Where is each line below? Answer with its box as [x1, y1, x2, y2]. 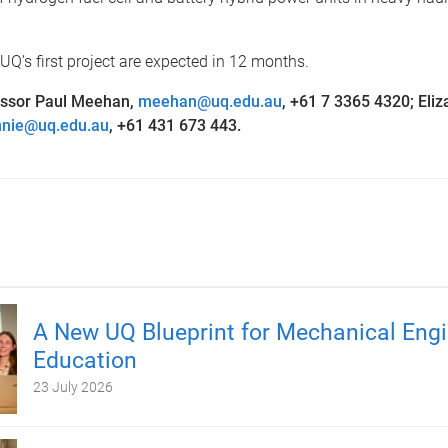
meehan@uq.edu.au [137, 91, 282, 111]
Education [32, 346, 137, 374]
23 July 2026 [32, 378, 113, 395]
